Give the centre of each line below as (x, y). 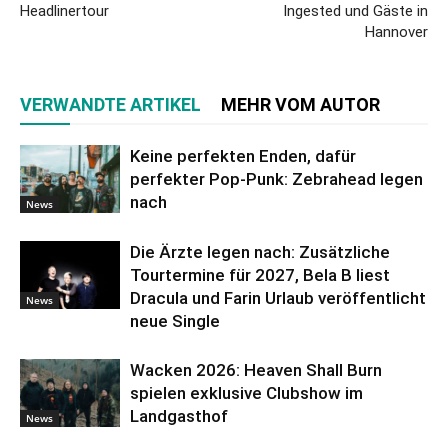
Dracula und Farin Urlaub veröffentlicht (278, 297)
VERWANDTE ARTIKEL (110, 104)
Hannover (396, 31)
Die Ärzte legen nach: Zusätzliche (260, 251)
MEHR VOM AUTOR (300, 104)
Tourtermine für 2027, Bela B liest (260, 274)
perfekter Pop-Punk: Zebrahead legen (276, 178)
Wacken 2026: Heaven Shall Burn (256, 369)
